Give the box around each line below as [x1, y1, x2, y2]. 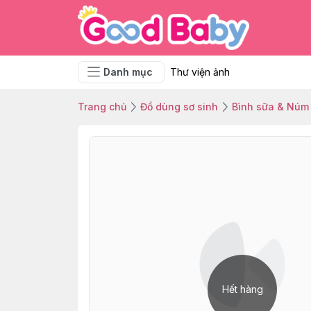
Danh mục [103, 66, 153, 78]
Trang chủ [78, 101, 126, 112]
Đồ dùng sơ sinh [140, 101, 218, 112]
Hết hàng [221, 283, 263, 295]
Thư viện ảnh [170, 66, 230, 78]
